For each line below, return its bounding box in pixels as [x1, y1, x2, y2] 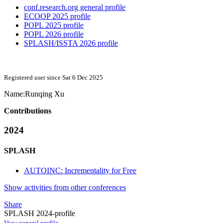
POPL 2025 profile [24, 21, 84, 30]
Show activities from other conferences [4, 183, 126, 192]
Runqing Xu [25, 90, 64, 99]
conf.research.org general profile [24, 3, 125, 12]
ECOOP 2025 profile [24, 12, 91, 21]
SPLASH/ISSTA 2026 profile [24, 39, 118, 48]
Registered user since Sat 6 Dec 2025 [4, 74, 103, 82]
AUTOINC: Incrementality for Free [24, 166, 136, 175]
